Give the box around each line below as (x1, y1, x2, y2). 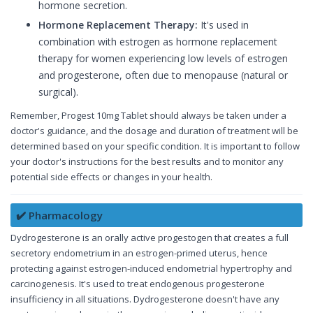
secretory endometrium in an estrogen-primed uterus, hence (10, 247, 268, 260)
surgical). (38, 85, 78, 99)
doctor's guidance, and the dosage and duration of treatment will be (10, 124, 298, 138)
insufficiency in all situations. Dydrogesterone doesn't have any (10, 293, 279, 306)
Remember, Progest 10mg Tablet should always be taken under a (10, 109, 286, 122)
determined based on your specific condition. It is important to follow (10, 140, 300, 153)
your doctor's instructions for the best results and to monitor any (10, 155, 284, 168)
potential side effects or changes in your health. (10, 170, 212, 184)
